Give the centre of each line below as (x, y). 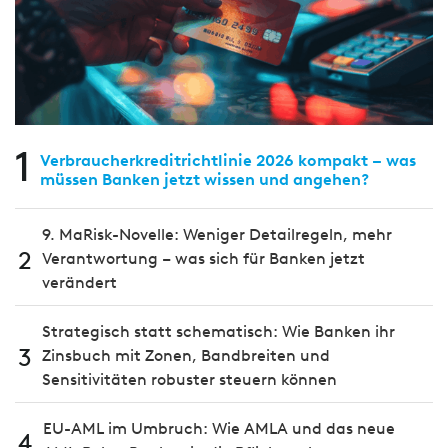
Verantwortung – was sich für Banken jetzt (203, 259)
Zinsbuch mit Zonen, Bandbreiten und (186, 356)
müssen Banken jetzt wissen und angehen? (204, 180)
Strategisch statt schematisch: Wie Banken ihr (218, 332)
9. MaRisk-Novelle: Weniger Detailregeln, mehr (217, 235)
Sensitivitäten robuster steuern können (189, 380)
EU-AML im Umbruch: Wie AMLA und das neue (219, 429)
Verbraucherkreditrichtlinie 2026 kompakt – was (228, 161)
